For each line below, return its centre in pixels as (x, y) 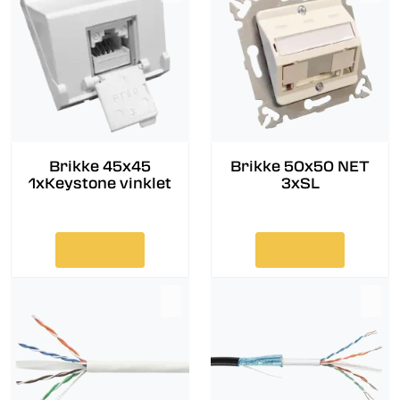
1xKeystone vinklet (100, 184)
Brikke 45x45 (100, 167)
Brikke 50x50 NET (300, 167)
